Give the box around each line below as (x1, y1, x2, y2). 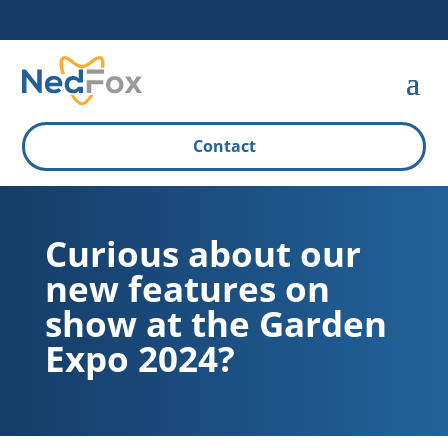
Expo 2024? (44, 335, 235, 382)
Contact (192, 135, 256, 157)
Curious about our (44, 230, 361, 277)
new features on (44, 265, 330, 312)
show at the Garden (44, 300, 387, 347)
